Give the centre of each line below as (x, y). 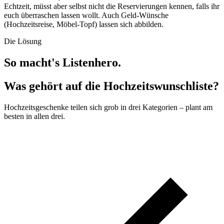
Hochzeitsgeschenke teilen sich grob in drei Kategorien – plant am (108, 107)
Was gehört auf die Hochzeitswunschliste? (111, 86)
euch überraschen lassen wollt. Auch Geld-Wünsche (86, 15)
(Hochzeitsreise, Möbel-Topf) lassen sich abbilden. (84, 24)
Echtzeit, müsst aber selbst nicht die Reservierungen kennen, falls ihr (112, 6)
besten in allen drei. (34, 116)
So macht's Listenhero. (62, 63)
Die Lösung (23, 41)
